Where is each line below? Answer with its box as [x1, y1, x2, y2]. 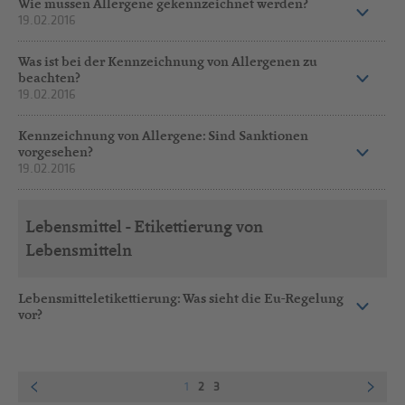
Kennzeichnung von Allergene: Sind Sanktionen [18, 127, 309, 145]
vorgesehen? [18, 143, 94, 161]
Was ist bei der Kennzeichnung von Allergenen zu [18, 52, 318, 71]
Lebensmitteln [24, 240, 132, 261]
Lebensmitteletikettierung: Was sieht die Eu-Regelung [18, 288, 344, 306]
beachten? [18, 69, 81, 87]
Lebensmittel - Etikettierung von [24, 216, 263, 238]
